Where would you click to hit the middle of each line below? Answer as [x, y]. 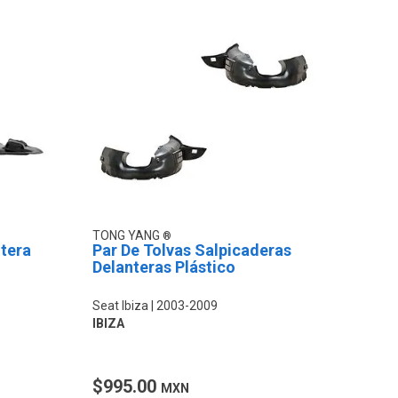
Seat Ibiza [121, 305]
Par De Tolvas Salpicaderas [192, 250]
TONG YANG [128, 235]
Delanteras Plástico [164, 267]
